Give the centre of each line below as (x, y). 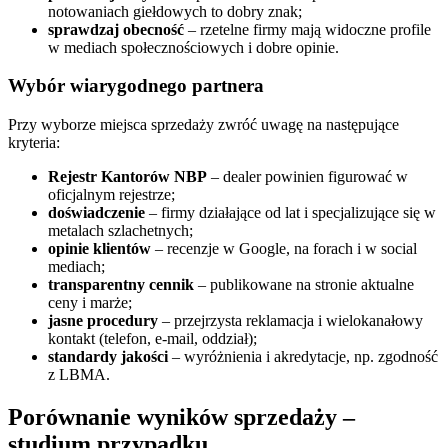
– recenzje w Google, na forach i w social (284, 249)
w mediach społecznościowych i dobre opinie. (193, 47)
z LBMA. (79, 375)
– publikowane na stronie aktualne (304, 285)
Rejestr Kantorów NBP (127, 177)
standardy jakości (108, 357)
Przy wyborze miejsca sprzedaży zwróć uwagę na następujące (203, 125)
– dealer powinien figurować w (307, 177)
